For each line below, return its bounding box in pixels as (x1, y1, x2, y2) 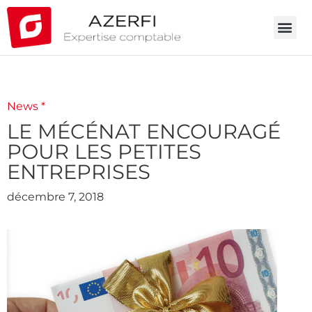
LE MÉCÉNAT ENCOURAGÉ (7, 118, 281, 143)
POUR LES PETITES (7, 139, 201, 164)
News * (7, 99, 45, 113)
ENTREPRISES (7, 159, 150, 184)
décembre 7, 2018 (7, 189, 104, 203)
